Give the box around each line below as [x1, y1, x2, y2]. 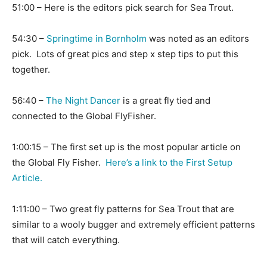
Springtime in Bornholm [46, 33, 147, 45]
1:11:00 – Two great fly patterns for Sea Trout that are [12, 203, 234, 215]
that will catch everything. [12, 234, 120, 246]
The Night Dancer [46, 95, 120, 107]
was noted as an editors [147, 33, 249, 45]
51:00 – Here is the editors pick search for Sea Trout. [12, 2, 234, 14]
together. [12, 64, 50, 76]
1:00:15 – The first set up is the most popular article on [12, 141, 241, 153]
